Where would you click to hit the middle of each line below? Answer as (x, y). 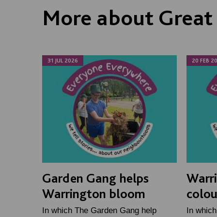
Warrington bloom (94, 194)
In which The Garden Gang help (99, 211)
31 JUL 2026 (63, 61)
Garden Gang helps (95, 178)
